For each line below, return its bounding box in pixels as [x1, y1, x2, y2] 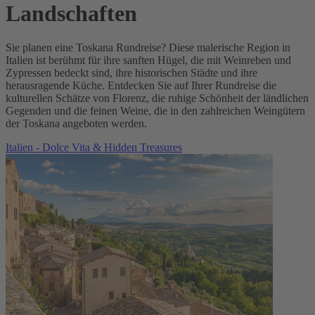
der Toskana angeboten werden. [6, 117, 147, 130]
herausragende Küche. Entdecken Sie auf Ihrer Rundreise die [6, 79, 276, 92]
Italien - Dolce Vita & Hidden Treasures [6, 141, 182, 154]
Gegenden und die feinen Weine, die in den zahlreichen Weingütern [6, 105, 305, 117]
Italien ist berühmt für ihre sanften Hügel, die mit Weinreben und [6, 54, 291, 67]
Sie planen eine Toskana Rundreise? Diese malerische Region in [6, 41, 290, 54]
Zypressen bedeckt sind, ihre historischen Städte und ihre [6, 67, 257, 79]
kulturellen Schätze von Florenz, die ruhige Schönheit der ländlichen [6, 92, 309, 105]
